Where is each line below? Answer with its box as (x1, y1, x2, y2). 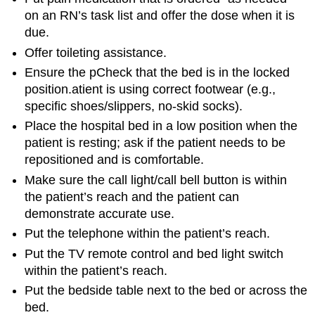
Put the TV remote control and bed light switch (25, 246, 284, 261)
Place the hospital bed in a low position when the (25, 119, 298, 134)
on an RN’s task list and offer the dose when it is (25, 8, 295, 23)
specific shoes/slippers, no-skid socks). (25, 99, 243, 114)
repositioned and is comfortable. (25, 153, 205, 167)
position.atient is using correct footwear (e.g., (25, 82, 276, 97)
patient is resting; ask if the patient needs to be (25, 136, 286, 150)
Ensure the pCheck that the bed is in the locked (25, 65, 290, 80)
